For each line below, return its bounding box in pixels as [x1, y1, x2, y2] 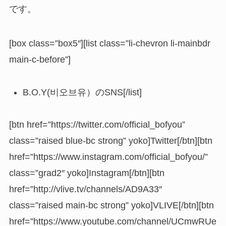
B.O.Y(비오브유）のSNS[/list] [22, 87, 142, 97]
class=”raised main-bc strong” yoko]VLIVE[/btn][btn [9, 200, 214, 211]
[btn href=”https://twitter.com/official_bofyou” [9, 120, 185, 130]
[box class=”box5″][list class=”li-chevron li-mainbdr [9, 38, 210, 48]
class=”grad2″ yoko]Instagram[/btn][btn [9, 168, 164, 179]
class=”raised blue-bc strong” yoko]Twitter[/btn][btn [9, 136, 212, 146]
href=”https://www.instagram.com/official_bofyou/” [9, 152, 208, 162]
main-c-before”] [9, 54, 71, 65]
